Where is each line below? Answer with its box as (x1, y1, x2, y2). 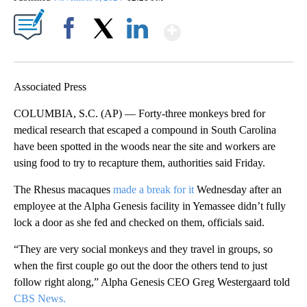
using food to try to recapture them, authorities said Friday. (14, 157, 265, 169)
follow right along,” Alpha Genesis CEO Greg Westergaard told (14, 276, 290, 288)
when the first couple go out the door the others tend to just (14, 260, 267, 272)
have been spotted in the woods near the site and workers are (14, 140, 275, 153)
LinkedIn (121, 47, 153, 58)
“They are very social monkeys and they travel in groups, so (14, 243, 273, 256)
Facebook (53, 47, 90, 58)
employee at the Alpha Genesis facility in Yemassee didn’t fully (14, 200, 286, 212)
